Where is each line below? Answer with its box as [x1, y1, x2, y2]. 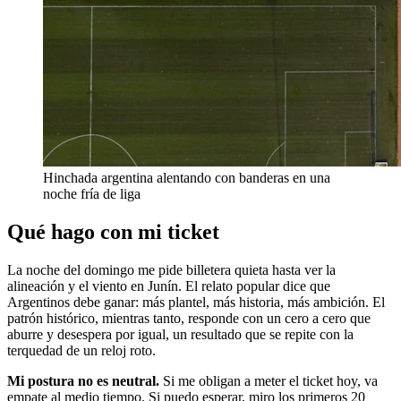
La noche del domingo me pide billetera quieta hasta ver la [7, 262, 336, 278]
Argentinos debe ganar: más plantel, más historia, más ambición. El [7, 294, 385, 311]
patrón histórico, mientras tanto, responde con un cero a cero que [7, 311, 371, 327]
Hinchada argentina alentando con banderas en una [43, 170, 330, 186]
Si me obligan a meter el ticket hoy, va [159, 373, 378, 389]
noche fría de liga [43, 186, 141, 202]
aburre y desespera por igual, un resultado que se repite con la [7, 327, 354, 343]
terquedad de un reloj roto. [7, 343, 156, 359]
